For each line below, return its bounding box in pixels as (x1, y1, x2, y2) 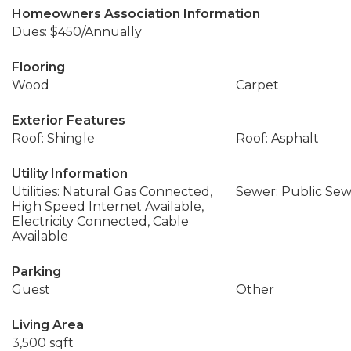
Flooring (12, 60, 65, 74)
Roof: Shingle (12, 131, 95, 146)
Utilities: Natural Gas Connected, (12, 184, 212, 199)
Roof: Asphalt (235, 131, 319, 146)
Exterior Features (12, 113, 125, 128)
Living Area (12, 317, 84, 332)
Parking (12, 264, 61, 279)
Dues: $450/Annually (12, 24, 142, 39)
